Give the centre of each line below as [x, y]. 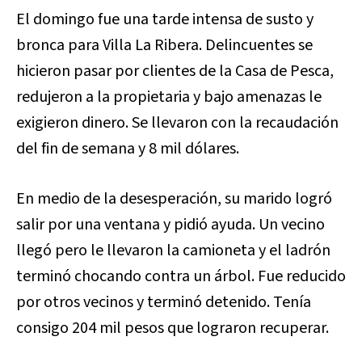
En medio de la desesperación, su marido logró [174, 198]
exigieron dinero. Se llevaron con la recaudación [177, 122]
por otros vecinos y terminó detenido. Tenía [164, 302]
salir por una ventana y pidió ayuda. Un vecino [170, 224]
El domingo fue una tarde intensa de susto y [165, 19]
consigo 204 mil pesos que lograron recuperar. [174, 328]
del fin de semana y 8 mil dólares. [128, 148]
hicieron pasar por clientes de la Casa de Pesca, [175, 71]
